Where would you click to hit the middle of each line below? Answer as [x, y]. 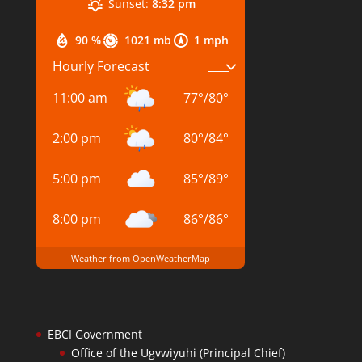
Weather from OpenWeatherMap [140, 258]
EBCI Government [95, 335]
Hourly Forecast [101, 66]
